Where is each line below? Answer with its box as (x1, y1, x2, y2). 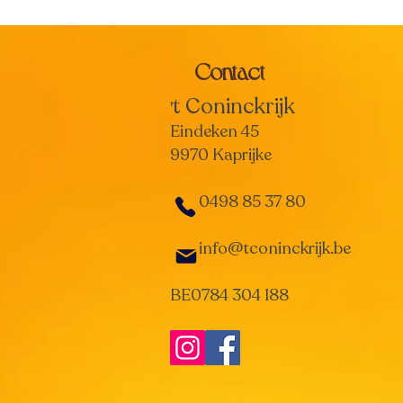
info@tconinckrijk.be (199, 237, 351, 259)
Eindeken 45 (170, 121, 259, 142)
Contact (194, 57, 264, 84)
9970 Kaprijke (170, 144, 272, 166)
